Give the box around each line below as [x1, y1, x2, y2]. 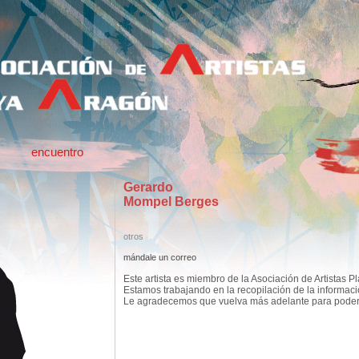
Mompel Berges [123, 195, 219, 208]
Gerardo [123, 180, 173, 194]
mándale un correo [123, 252, 196, 262]
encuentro [30, 146, 83, 159]
